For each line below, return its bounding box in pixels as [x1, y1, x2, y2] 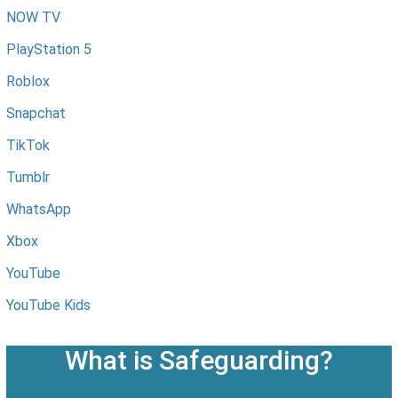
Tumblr [6, 169, 50, 187]
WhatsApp [6, 201, 71, 219]
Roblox [6, 73, 50, 91]
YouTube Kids [6, 297, 91, 314]
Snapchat [6, 105, 66, 123]
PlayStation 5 [6, 41, 92, 59]
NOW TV [6, 9, 60, 27]
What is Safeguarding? [65, 345, 333, 377]
